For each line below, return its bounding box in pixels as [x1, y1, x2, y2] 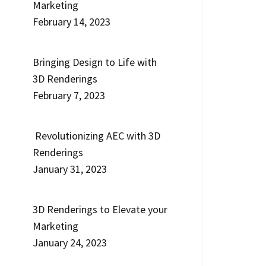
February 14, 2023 [33, 15, 111, 28]
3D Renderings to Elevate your [33, 202, 168, 216]
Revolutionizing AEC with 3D [33, 129, 161, 142]
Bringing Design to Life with [33, 55, 157, 69]
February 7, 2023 [33, 88, 106, 102]
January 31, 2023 [33, 162, 107, 176]
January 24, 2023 [33, 236, 107, 249]
